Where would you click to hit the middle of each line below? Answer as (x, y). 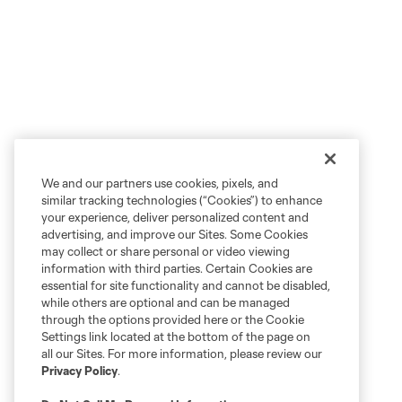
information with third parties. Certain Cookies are (177, 268)
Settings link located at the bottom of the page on (176, 336)
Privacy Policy (79, 371)
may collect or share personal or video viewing (166, 251)
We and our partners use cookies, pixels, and (160, 183)
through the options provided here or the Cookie (173, 319)
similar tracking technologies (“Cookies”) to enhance (182, 200)
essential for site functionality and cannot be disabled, (186, 285)
